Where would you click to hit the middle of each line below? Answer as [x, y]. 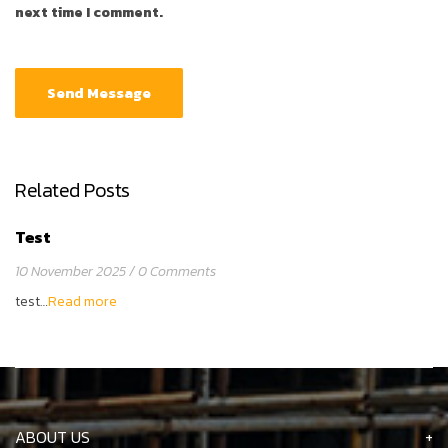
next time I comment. [89, 12]
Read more [82, 301]
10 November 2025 [70, 271]
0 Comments [177, 271]
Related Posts [72, 190]
